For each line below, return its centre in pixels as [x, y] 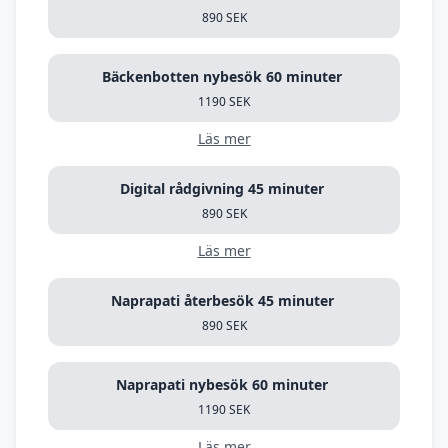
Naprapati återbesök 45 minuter [297, 300]
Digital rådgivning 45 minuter [288, 188]
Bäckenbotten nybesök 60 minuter [306, 76]
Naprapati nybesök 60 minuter [292, 384]
